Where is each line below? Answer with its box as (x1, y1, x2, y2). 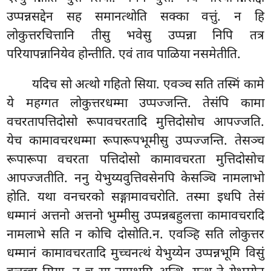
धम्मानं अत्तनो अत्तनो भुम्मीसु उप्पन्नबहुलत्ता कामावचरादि (7, 207, 264, 225)
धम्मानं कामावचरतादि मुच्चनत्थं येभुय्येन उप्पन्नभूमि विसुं (7, 245, 264, 263)
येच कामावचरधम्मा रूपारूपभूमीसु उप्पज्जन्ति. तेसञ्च (7, 132, 264, 150)
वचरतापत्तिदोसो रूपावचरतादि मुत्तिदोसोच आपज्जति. (7, 114, 264, 131)
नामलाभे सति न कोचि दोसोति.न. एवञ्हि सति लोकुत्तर (7, 226, 264, 244)
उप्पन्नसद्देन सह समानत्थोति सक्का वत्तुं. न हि (7, 8, 264, 26)
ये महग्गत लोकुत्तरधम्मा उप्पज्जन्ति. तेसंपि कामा (7, 95, 264, 113)
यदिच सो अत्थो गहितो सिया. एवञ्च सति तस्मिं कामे (32, 76, 264, 94)
